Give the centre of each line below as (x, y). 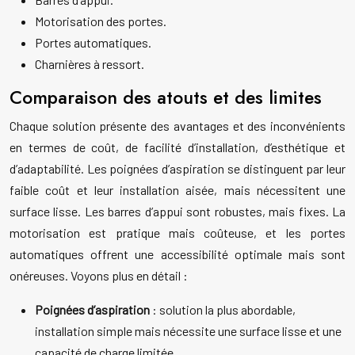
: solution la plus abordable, (224, 310)
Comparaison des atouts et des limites (166, 98)
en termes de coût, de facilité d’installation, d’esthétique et (177, 147)
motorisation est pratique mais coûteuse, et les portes (177, 233)
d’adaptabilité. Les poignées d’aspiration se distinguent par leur (177, 169)
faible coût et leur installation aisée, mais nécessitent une (177, 190)
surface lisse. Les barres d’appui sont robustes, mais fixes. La (177, 212)
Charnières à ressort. (90, 64)
